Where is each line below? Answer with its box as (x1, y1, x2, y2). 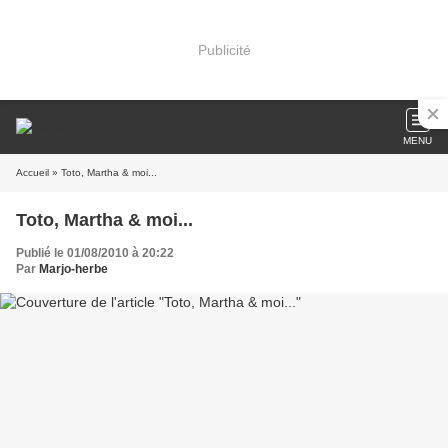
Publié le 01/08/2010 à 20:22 (16, 246, 174, 260)
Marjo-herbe (39, 262, 108, 276)
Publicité (197, 41, 251, 58)
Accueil (16, 167, 49, 178)
